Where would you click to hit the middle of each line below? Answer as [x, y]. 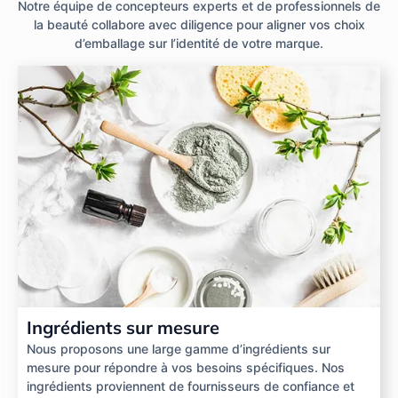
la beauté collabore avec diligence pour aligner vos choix [199, 25]
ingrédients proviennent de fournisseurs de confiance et [191, 386]
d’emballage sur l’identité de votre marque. [199, 44]
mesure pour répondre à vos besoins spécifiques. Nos [186, 367]
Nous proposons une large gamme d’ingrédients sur [179, 348]
